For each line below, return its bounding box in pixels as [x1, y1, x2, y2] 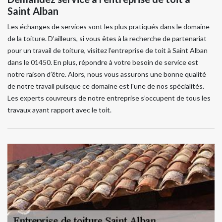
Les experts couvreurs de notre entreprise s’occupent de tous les [7, 94, 211, 102]
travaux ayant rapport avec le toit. [7, 106, 111, 114]
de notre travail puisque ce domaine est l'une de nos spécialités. [7, 82, 204, 90]
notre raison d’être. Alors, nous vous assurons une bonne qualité [7, 70, 206, 78]
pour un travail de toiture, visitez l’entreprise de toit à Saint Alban [7, 46, 208, 55]
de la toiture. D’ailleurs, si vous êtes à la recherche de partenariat [7, 34, 207, 43]
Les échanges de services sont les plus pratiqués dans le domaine [7, 22, 210, 31]
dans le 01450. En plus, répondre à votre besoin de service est [7, 58, 198, 66]
